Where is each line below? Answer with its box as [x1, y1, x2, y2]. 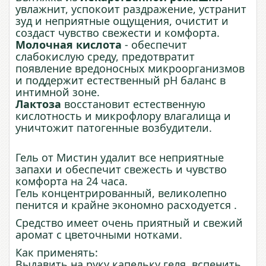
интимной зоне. [15, 85, 100, 100]
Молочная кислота [15, 37, 122, 52]
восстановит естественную [61, 97, 205, 112]
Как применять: [15, 245, 98, 260]
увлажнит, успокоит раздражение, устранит [15, 2, 246, 17]
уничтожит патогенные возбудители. [15, 121, 212, 135]
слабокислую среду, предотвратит [15, 49, 195, 64]
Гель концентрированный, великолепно [15, 186, 227, 201]
